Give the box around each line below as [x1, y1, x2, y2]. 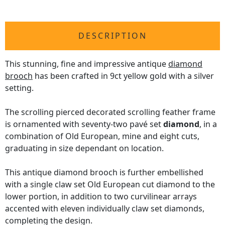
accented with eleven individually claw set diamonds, [5, 203, 204, 214]
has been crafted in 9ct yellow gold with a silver [33, 70, 214, 82]
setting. [5, 82, 34, 94]
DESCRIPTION [78, 30, 147, 42]
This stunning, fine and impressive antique [5, 58, 168, 70]
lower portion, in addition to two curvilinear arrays [5, 191, 197, 202]
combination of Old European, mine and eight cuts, [5, 131, 199, 142]
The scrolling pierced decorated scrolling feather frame [5, 106, 215, 118]
